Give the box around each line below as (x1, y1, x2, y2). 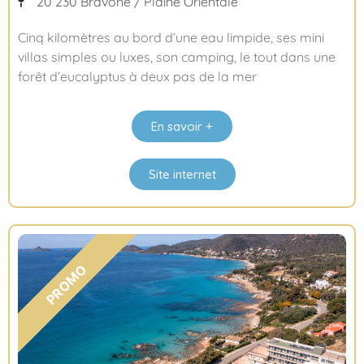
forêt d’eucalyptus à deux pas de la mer (18, 67, 257, 84)
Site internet (148, 166, 216, 182)
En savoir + (151, 118, 213, 134)
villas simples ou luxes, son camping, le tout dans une (18, 48, 336, 65)
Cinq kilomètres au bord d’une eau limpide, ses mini (18, 28, 324, 45)
